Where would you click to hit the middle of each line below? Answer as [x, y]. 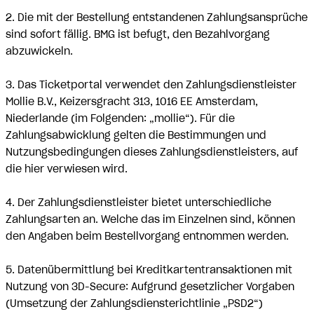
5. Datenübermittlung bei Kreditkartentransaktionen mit [149, 270]
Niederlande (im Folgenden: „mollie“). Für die [120, 118]
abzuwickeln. [39, 51]
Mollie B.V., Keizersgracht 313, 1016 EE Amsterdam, [132, 102]
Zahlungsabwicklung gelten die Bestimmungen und [136, 135]
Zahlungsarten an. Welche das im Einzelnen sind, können [150, 219]
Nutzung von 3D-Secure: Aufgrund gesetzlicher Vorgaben [150, 287]
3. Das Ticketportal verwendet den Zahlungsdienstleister [151, 85]
